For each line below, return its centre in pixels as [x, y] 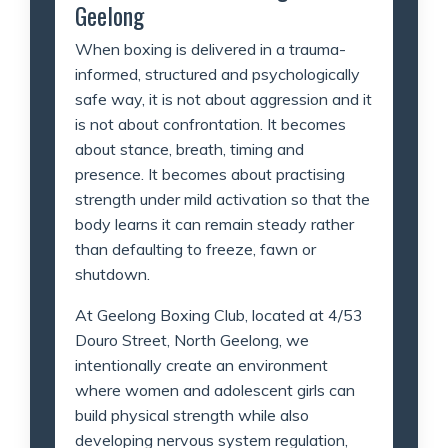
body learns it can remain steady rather [214, 223]
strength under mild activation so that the [222, 198]
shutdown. [112, 273]
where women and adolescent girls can [215, 389]
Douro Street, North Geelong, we [192, 339]
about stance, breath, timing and [189, 148]
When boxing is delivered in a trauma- [210, 48]
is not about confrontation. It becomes [210, 123]
